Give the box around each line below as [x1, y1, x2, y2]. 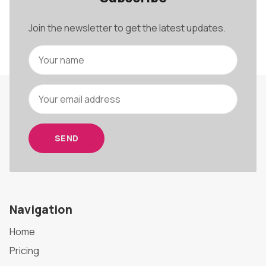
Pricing [9, 243, 39, 257]
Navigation [9, 202, 72, 218]
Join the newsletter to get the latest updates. [28, 21, 226, 35]
